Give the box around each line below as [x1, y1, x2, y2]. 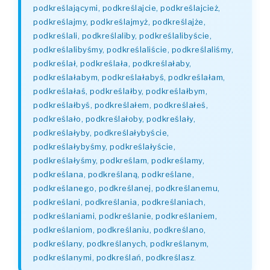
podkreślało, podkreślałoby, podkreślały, [33, 114, 195, 124]
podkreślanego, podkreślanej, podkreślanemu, [33, 183, 220, 193]
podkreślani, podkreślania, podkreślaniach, [33, 197, 206, 207]
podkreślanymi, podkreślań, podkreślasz [33, 253, 194, 262]
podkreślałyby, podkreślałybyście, [33, 128, 169, 137]
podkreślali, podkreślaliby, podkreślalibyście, [33, 31, 212, 40]
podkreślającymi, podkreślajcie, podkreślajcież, [33, 3, 221, 13]
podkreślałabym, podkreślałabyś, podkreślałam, [33, 72, 225, 82]
